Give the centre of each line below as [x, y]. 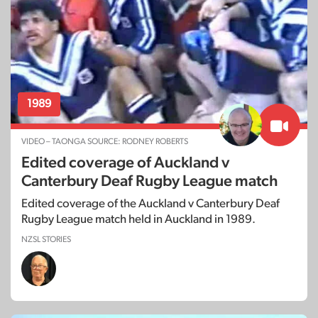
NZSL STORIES [46, 240]
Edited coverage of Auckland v [126, 163]
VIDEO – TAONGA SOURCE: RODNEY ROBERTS [105, 142]
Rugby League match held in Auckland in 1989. [138, 219]
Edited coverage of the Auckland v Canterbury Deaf [150, 204]
